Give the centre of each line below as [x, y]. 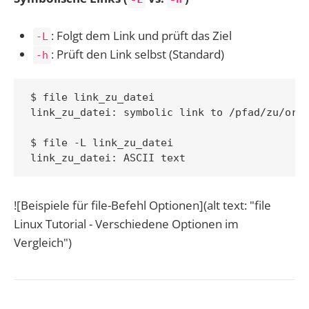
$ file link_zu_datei [92, 98]
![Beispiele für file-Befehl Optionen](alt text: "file [142, 205]
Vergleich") [43, 242]
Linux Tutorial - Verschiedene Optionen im [126, 223]
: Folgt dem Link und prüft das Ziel [141, 36]
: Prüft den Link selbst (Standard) [138, 54]
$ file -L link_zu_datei [102, 143]
